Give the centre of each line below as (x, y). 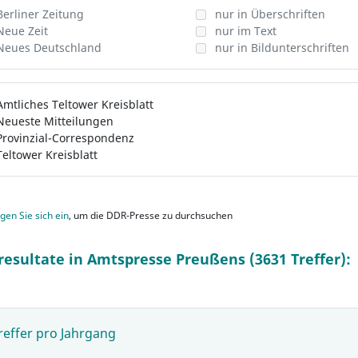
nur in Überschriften (270, 14)
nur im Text (245, 31)
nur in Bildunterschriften (282, 48)
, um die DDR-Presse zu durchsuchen (151, 215)
